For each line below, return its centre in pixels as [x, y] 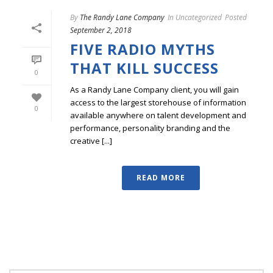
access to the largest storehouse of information [158, 102]
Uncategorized [198, 17]
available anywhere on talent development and [158, 115]
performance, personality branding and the [150, 128]
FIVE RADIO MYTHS [143, 49]
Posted [236, 17]
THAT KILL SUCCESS [144, 68]
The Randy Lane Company [122, 17]
